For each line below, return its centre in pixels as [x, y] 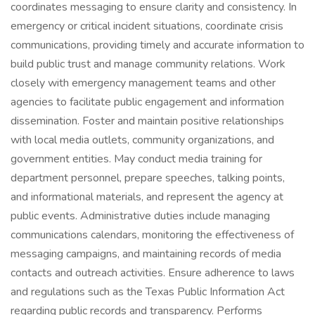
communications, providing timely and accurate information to [157, 45]
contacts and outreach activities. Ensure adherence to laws [153, 273]
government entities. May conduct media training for [136, 159]
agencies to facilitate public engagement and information [147, 102]
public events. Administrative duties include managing [140, 216]
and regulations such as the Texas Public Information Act [148, 292]
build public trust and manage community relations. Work [148, 64]
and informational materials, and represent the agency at [147, 197]
